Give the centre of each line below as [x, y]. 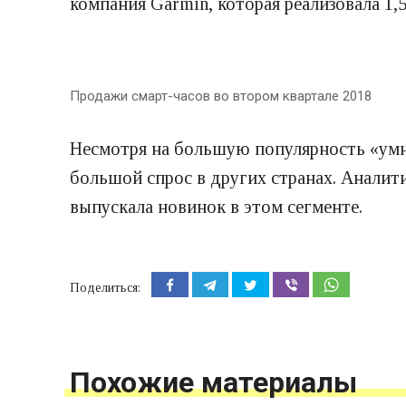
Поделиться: [105, 287]
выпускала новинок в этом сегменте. [216, 207]
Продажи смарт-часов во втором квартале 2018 [221, 97]
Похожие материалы [213, 383]
